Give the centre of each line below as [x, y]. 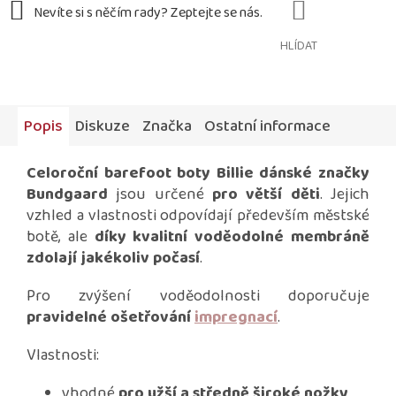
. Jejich [345, 195]
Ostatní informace [267, 127]
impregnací [236, 318]
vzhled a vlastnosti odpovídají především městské [198, 216]
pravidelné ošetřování [110, 318]
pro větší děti [266, 195]
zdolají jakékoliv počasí [113, 259]
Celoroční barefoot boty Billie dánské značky [198, 174]
